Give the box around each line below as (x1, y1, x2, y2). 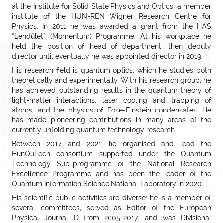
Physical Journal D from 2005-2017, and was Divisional (12, 214, 211, 222)
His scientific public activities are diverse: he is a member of (12, 194, 211, 202)
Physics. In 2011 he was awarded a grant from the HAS (12, 22, 211, 31)
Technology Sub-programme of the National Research (12, 160, 211, 168)
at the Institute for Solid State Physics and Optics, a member (12, 2, 211, 11)
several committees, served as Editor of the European (12, 204, 211, 212)
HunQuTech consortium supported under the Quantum (12, 150, 211, 158)
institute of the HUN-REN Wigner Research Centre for (12, 12, 211, 21)
